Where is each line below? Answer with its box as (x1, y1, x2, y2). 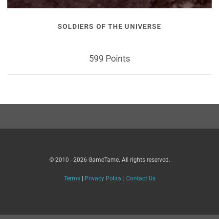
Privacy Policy (84, 175, 122, 182)
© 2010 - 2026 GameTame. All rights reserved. (49, 156, 170, 163)
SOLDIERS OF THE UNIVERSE (57, 22, 162, 31)
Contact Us (126, 175, 155, 182)
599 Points (89, 53, 130, 64)
